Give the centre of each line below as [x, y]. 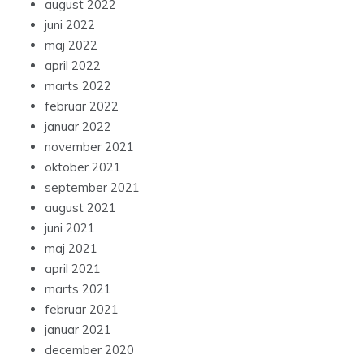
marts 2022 [78, 86]
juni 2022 [70, 25]
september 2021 [92, 188]
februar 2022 [82, 106]
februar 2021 [82, 310]
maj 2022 [71, 45]
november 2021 [89, 147]
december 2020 [89, 350]
